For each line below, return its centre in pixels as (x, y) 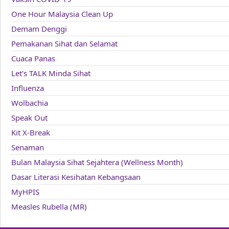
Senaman (28, 147)
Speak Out (29, 118)
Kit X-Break (31, 132)
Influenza (28, 88)
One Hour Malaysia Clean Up (62, 14)
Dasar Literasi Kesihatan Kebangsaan (76, 177)
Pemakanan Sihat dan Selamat (64, 43)
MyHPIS (25, 192)
